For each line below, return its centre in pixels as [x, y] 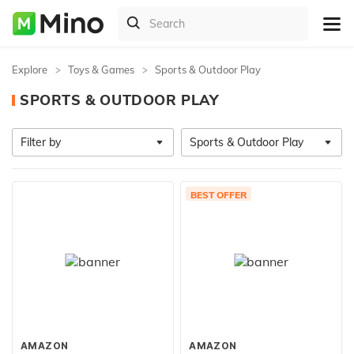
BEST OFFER [219, 195]
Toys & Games [101, 70]
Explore [30, 70]
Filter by [41, 142]
